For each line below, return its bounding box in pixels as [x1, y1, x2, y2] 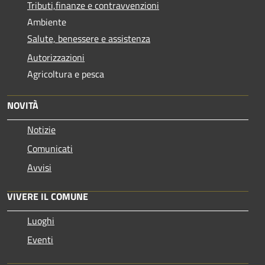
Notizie [27, 122, 56, 137]
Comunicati [27, 141, 73, 156]
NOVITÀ [7, 98, 38, 112]
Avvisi [27, 160, 51, 174]
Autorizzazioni [27, 50, 85, 64]
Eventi [27, 232, 53, 247]
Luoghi [27, 213, 54, 228]
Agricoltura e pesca [27, 66, 104, 81]
